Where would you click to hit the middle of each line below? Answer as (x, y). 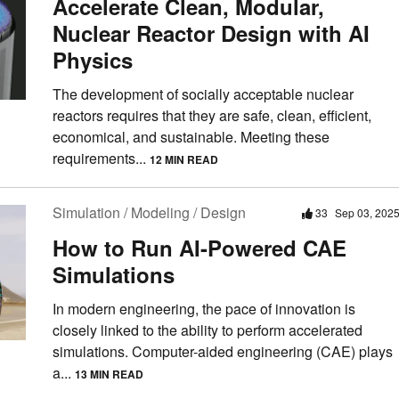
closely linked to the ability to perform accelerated (208, 330)
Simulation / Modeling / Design (149, 213)
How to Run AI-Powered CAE (199, 248)
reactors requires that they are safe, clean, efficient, (212, 116)
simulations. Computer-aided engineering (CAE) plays (223, 352)
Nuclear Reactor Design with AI (211, 33)
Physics (93, 60)
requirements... (101, 159)
